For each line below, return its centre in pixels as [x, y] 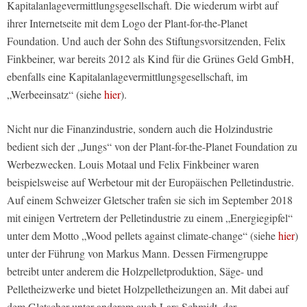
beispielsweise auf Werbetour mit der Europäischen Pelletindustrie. [150, 182]
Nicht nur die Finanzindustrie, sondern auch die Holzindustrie [140, 128]
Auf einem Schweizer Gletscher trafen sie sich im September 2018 [150, 199]
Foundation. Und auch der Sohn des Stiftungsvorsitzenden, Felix [146, 40]
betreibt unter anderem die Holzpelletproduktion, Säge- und [135, 271]
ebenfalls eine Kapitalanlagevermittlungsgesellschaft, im [127, 76]
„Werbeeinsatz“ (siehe [56, 94]
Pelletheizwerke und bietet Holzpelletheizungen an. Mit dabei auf [148, 288]
